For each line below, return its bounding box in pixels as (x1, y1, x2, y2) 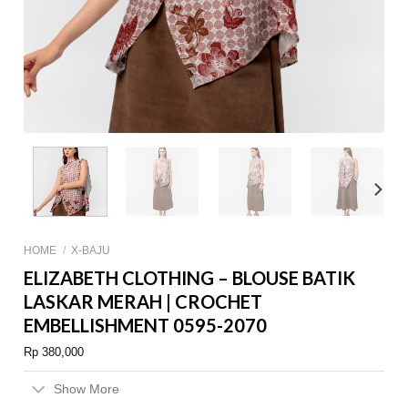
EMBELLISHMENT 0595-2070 (24, 314, 268, 337)
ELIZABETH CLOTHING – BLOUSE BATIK (24, 267, 356, 290)
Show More (54, 382, 120, 397)
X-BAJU (71, 244, 111, 258)
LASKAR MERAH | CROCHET (24, 291, 263, 313)
